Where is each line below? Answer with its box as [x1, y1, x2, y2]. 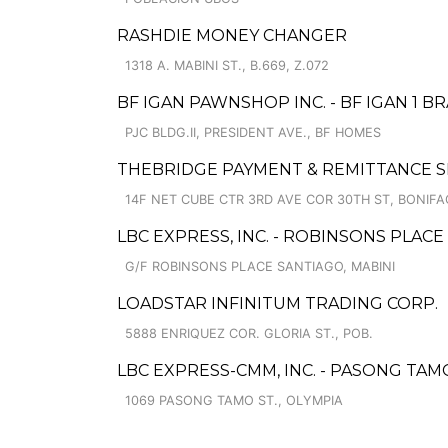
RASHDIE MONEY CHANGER [117, 26, 347, 45]
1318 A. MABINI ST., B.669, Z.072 [125, 58, 329, 73]
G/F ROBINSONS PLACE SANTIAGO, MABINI [125, 259, 395, 274]
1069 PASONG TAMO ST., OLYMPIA [125, 393, 343, 408]
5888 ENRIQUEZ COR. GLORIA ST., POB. [125, 326, 373, 341]
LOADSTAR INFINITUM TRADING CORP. [117, 294, 438, 313]
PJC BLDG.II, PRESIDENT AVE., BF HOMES [125, 125, 381, 140]
